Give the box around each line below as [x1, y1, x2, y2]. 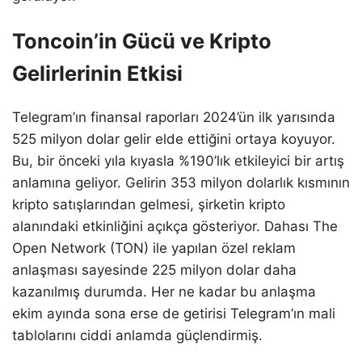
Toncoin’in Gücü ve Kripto [12, 28, 271, 54]
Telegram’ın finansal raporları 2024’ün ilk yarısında [12, 109, 335, 126]
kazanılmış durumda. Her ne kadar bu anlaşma [12, 284, 316, 301]
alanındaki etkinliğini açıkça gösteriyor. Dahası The [12, 218, 338, 235]
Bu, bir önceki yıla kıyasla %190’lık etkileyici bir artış [12, 153, 344, 170]
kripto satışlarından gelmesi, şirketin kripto [12, 196, 285, 213]
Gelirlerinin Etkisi [12, 61, 183, 86]
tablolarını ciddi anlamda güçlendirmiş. [12, 327, 263, 344]
